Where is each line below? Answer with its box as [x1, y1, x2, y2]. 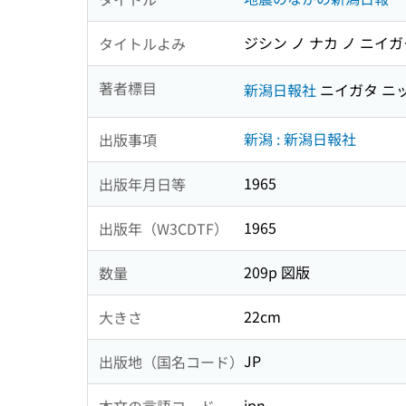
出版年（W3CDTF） [99, 217, 228, 239]
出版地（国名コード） [99, 350, 244, 372]
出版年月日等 [99, 172, 186, 195]
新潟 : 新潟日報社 [244, 128, 356, 150]
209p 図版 [244, 261, 310, 284]
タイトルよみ [99, 32, 186, 54]
